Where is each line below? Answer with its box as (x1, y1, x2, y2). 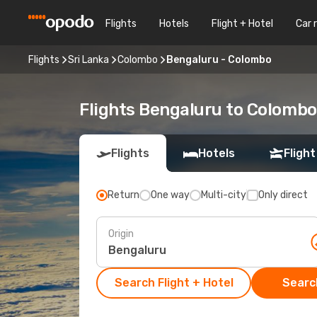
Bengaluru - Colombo (166, 53, 272, 66)
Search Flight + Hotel (114, 276, 234, 289)
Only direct (258, 189, 308, 201)
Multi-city (201, 189, 246, 201)
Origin (108, 227, 134, 240)
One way (151, 189, 190, 201)
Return (108, 189, 139, 201)
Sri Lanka (68, 53, 109, 66)
